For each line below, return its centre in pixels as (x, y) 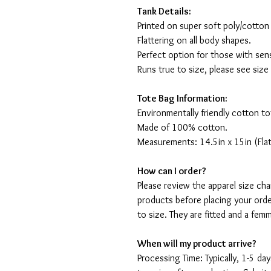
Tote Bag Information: (182, 99)
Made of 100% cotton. (182, 128)
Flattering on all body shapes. (195, 41)
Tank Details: (164, 11)
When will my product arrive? (197, 244)
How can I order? (172, 171)
